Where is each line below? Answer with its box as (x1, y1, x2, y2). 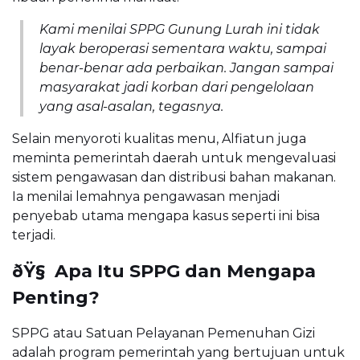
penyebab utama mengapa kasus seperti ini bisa (12, 208, 320, 224)
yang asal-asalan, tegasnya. (39, 99, 223, 115)
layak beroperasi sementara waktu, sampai (39, 41, 326, 57)
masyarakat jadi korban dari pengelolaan (39, 80, 314, 96)
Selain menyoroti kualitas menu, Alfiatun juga (12, 131, 306, 147)
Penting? (12, 287, 100, 309)
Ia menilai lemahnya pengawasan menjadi (12, 189, 280, 205)
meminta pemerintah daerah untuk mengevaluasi (12, 150, 336, 166)
